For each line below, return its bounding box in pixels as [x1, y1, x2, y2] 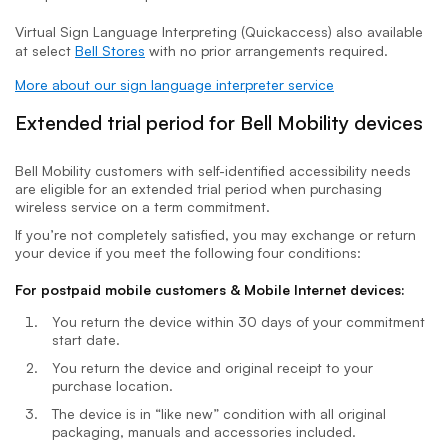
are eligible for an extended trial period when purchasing [15, 179, 382, 197]
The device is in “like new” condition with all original [52, 404, 386, 422]
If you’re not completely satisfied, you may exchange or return [15, 225, 416, 243]
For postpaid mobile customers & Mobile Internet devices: [15, 280, 405, 298]
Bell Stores [75, 41, 145, 59]
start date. [52, 330, 120, 348]
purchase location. [52, 376, 173, 394]
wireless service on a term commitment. [15, 197, 270, 215]
